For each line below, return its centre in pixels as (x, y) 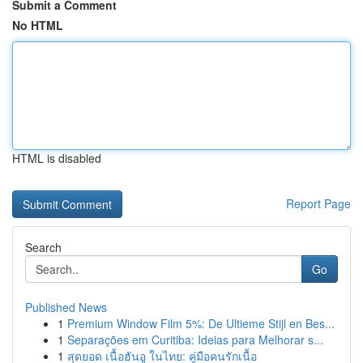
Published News (66, 307)
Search (43, 247)
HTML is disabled (57, 158)
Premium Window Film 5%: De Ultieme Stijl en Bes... (201, 323)
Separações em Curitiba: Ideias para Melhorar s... (195, 340)
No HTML (38, 25)
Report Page (318, 203)
